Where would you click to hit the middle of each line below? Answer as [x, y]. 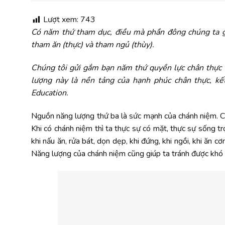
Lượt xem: [62, 20]
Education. [50, 93]
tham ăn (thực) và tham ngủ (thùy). [93, 45]
